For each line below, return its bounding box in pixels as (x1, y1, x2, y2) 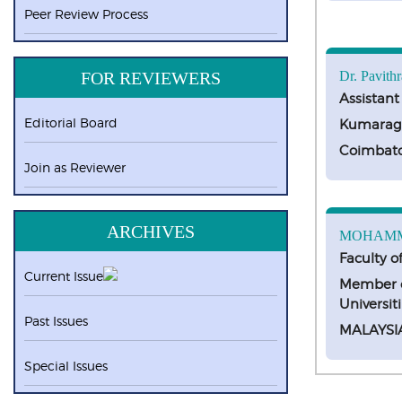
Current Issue (24, 268, 103, 284)
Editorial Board (24, 115, 118, 130)
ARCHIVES (107, 222, 195, 241)
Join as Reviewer (24, 160, 126, 175)
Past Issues (24, 313, 88, 328)
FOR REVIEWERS (81, 68, 221, 88)
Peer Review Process (24, 6, 148, 22)
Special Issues (24, 358, 108, 373)
